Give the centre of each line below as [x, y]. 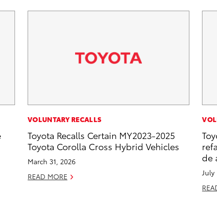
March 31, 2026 [52, 162]
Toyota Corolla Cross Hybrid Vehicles [104, 146]
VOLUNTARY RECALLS [65, 119]
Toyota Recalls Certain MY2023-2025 [101, 135]
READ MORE [48, 177]
